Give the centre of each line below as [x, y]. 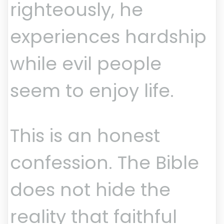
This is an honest [85, 136]
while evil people [86, 64]
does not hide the [90, 190]
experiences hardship [108, 37]
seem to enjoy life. [92, 91]
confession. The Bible [104, 163]
